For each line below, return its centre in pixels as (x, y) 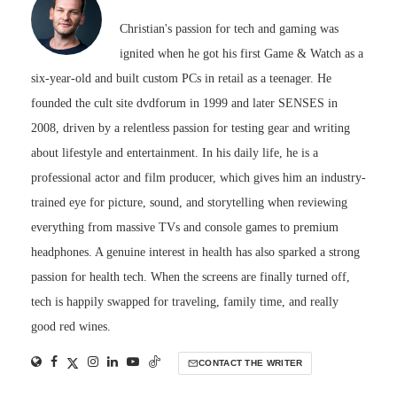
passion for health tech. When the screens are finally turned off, (191, 277)
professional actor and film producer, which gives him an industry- (198, 178)
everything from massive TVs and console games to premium (185, 228)
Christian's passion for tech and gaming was (229, 29)
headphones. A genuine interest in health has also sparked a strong (195, 253)
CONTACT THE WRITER (251, 363)
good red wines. (71, 327)
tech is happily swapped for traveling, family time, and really (185, 302)
